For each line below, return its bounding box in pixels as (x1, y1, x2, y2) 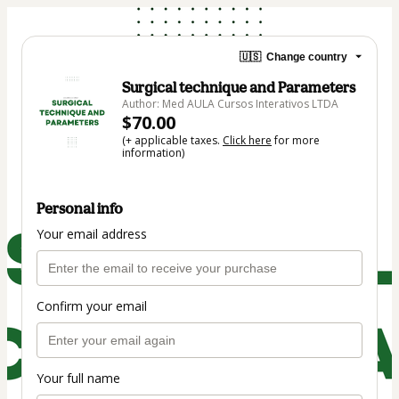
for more (272, 133, 320, 148)
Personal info (37, 199, 123, 218)
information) (122, 145, 184, 160)
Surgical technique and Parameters (122, 78, 355, 96)
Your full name (37, 370, 120, 387)
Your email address (37, 225, 147, 243)
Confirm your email (37, 297, 147, 315)
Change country (266, 50, 347, 63)
